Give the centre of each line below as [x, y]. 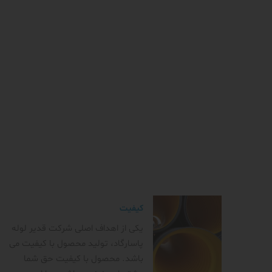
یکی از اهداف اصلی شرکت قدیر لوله [78, 229]
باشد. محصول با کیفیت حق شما [84, 259]
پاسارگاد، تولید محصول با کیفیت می [76, 244]
